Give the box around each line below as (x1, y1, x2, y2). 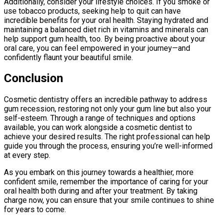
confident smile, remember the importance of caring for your (4, 177, 208, 187)
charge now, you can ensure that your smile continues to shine (4, 196, 214, 205)
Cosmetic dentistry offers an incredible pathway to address (4, 95, 207, 105)
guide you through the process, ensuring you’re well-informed (4, 141, 213, 151)
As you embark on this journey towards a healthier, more (4, 168, 194, 177)
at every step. (4, 151, 50, 160)
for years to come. (4, 205, 66, 215)
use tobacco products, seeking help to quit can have (4, 6, 181, 16)
